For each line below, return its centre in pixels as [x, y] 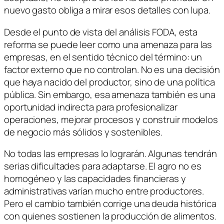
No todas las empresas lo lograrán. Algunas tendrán [110, 154]
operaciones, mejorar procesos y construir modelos [111, 119]
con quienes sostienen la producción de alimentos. [110, 216]
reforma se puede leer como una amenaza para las [108, 44]
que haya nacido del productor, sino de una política [109, 82]
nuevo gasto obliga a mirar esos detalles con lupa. [107, 10]
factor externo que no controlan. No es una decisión [112, 69]
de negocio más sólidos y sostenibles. [83, 132]
